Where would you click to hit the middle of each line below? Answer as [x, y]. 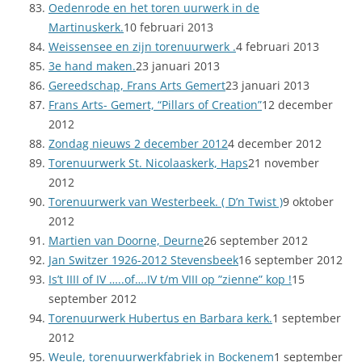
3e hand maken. [92, 66]
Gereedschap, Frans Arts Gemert [137, 86]
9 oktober [308, 202]
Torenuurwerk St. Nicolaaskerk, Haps [148, 163]
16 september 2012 [290, 260]
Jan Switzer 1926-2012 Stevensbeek [143, 260]
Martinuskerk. [86, 27]
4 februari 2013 [278, 47]
